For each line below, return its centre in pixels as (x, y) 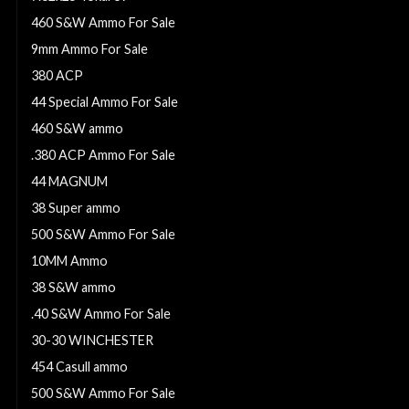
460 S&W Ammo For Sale (103, 22)
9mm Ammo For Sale (89, 48)
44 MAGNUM (69, 181)
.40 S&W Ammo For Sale (101, 313)
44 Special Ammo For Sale (105, 101)
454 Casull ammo (79, 366)
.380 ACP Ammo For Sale (103, 154)
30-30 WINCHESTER (92, 340)
